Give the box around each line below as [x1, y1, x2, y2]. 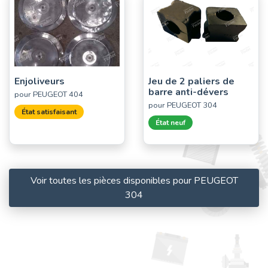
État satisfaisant [22, 106, 77, 117]
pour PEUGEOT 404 [14, 89, 83, 100]
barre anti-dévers [148, 85, 229, 99]
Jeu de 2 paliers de [148, 74, 234, 88]
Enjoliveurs [14, 74, 65, 88]
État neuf [156, 117, 185, 127]
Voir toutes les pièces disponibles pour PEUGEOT [30, 173, 238, 187]
